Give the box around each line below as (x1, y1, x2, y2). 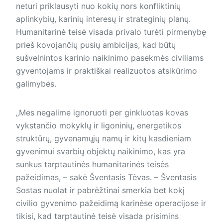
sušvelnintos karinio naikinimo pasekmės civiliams (16, 53, 204, 63)
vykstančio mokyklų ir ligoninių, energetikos (16, 120, 181, 131)
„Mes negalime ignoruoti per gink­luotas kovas (16, 108, 188, 118)
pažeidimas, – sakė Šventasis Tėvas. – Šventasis (16, 172, 197, 183)
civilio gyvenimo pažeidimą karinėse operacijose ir (16, 198, 206, 209)
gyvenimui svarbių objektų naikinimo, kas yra (16, 146, 185, 157)
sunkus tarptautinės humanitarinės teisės (16, 159, 169, 170)
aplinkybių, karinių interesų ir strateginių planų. (16, 14, 191, 24)
